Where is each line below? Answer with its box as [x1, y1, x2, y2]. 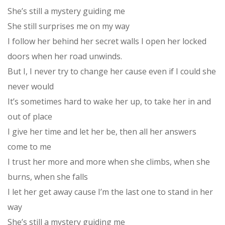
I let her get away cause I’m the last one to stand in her [8, 186, 213, 197]
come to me [8, 141, 51, 152]
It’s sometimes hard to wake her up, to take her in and [8, 95, 211, 107]
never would [8, 80, 54, 92]
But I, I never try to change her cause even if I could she [8, 65, 216, 77]
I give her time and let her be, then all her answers [8, 126, 196, 137]
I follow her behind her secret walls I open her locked [8, 35, 206, 47]
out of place [8, 110, 52, 122]
